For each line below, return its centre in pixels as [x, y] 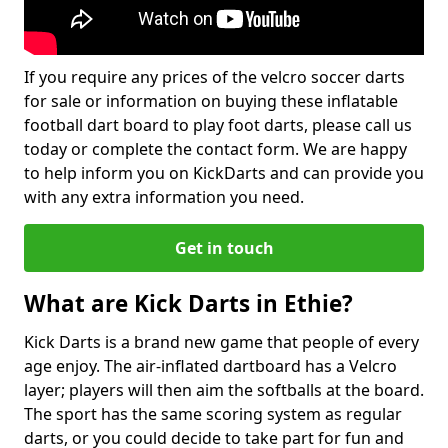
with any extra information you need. [164, 197]
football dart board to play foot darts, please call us [218, 125]
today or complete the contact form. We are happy [215, 149]
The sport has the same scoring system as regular [213, 414]
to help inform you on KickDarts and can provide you [224, 173]
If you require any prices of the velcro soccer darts [214, 77]
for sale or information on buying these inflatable [211, 101]
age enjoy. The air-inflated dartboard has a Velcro [210, 366]
